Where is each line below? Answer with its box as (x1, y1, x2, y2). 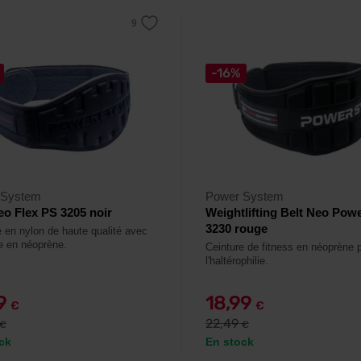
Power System (205, 189, 284, 203)
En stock (205, 335, 254, 348)
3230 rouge (205, 222, 268, 235)
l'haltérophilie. (205, 255, 268, 267)
